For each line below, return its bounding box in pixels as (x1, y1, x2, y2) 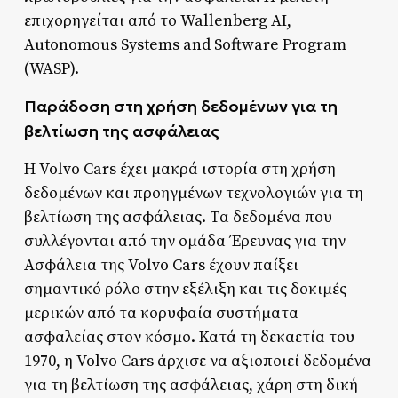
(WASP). (23, 59, 79, 80)
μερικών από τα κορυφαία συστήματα (23, 303, 298, 324)
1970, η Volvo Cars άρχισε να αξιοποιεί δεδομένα (23, 351, 371, 372)
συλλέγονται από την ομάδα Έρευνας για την (23, 231, 346, 252)
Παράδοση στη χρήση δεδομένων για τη (23, 96, 338, 117)
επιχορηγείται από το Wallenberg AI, (23, 11, 291, 32)
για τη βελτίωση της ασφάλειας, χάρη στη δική (23, 375, 358, 396)
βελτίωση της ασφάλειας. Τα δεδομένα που (23, 207, 332, 228)
